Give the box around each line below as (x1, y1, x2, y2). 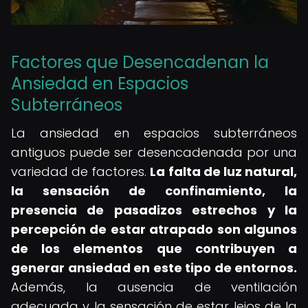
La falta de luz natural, (150, 163, 298, 180)
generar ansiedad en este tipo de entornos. (11, 259, 297, 276)
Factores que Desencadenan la (11, 51, 269, 74)
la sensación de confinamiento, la (11, 182, 297, 199)
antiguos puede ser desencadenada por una (11, 144, 297, 161)
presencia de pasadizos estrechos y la (11, 201, 297, 219)
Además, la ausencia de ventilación (11, 278, 297, 296)
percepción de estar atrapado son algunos (11, 221, 297, 238)
